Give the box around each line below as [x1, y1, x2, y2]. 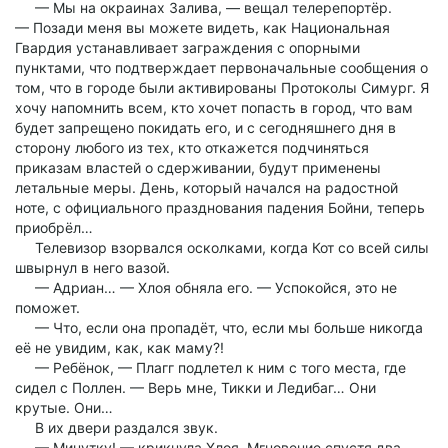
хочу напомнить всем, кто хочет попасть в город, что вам [15, 99, 413, 116]
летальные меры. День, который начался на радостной [15, 179, 398, 196]
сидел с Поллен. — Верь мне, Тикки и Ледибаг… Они [15, 379, 376, 396]
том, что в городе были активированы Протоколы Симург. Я [15, 79, 429, 96]
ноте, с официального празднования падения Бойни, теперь [15, 199, 425, 216]
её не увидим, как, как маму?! [15, 339, 224, 356]
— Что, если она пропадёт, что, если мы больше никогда [15, 319, 423, 336]
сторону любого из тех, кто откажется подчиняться [15, 139, 369, 156]
